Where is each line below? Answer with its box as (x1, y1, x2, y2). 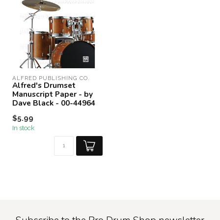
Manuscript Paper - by (12, 89, 93, 99)
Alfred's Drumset (12, 80, 76, 90)
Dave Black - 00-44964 (12, 98, 95, 108)
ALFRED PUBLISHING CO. (12, 75, 90, 82)
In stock (12, 124, 34, 132)
